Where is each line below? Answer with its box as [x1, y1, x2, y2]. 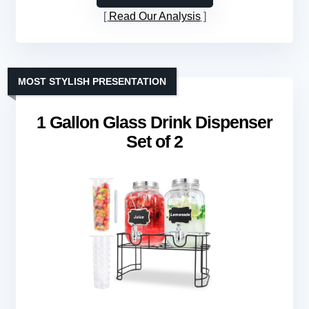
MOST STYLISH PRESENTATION [18, 76, 166, 88]
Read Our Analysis [108, 10, 201, 23]
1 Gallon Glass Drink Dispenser [37, 112, 272, 132]
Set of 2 [126, 132, 183, 152]
